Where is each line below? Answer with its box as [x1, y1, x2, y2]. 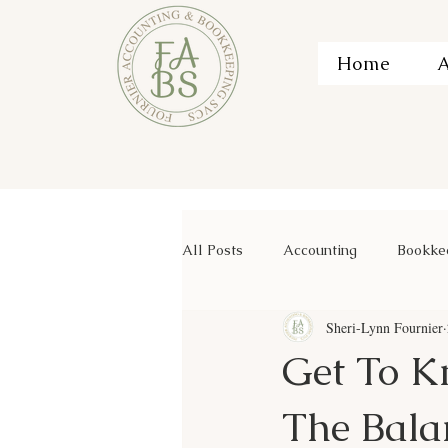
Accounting [283, 240, 357, 259]
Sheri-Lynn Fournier [326, 317, 443, 337]
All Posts [182, 240, 243, 259]
